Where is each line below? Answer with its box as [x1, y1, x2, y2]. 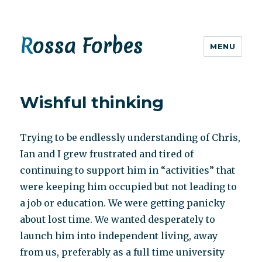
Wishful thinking [20, 92, 164, 112]
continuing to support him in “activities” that [20, 164, 236, 176]
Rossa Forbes [32, 33, 143, 60]
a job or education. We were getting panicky [20, 197, 226, 209]
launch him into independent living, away [20, 230, 218, 242]
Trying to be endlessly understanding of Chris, [20, 132, 241, 143]
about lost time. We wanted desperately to [20, 213, 216, 225]
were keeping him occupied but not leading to [20, 181, 237, 192]
